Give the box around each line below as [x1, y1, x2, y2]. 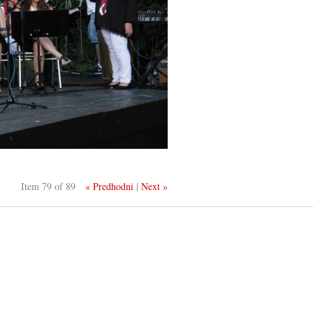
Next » [141, 180, 168, 194]
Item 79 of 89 [21, 180, 76, 194]
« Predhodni [85, 180, 134, 194]
